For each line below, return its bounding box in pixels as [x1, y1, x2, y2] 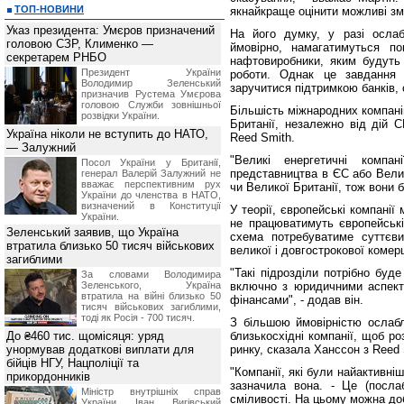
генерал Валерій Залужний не [81, 168, 221, 179]
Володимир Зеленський [81, 78, 221, 88]
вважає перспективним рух [81, 179, 221, 189]
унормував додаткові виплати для [6, 343, 194, 356]
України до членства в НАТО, [81, 189, 221, 200]
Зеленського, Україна [81, 280, 221, 290]
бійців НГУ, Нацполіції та [6, 356, 139, 370]
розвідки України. [81, 110, 160, 121]
